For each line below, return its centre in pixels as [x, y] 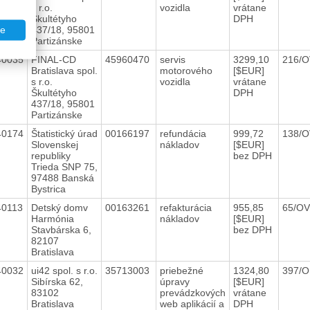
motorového [186, 70]
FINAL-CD [53, 59]
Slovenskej [54, 144]
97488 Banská [62, 177]
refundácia [183, 133]
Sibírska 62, [57, 281]
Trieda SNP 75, [64, 166]
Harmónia [52, 218]
